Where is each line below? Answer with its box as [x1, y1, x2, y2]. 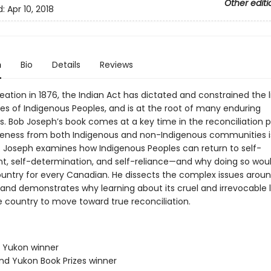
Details [51, 59, 80, 71]
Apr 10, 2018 [7, 3, 54, 16]
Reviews [99, 59, 133, 71]
